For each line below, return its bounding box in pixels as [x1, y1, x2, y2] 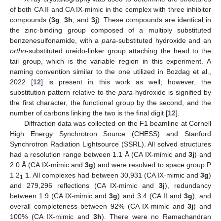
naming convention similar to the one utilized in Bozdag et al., [10, 67, 211, 75]
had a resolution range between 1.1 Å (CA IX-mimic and [10, 150, 189, 158]
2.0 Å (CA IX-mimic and [10, 160, 85, 169]
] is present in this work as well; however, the [41, 77, 212, 86]
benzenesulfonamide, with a [10, 36, 102, 44]
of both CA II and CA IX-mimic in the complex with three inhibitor [10, 5, 211, 13]
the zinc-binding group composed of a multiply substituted [10, 26, 211, 34]
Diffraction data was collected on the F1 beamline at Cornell [24, 119, 211, 127]
